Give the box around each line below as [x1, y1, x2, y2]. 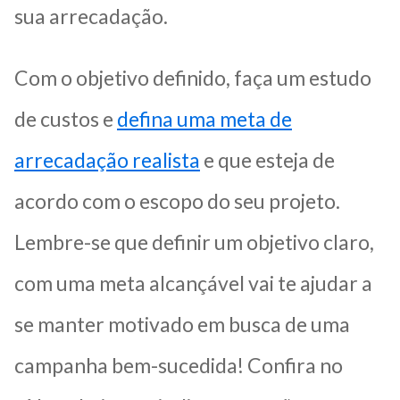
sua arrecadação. [14, 4, 168, 29]
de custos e [14, 106, 117, 132]
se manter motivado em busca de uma [14, 312, 350, 337]
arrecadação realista [14, 147, 200, 173]
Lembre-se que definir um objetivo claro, [14, 229, 374, 255]
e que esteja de [200, 147, 335, 173]
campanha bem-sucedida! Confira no [14, 353, 343, 379]
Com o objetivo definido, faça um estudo [14, 65, 371, 91]
